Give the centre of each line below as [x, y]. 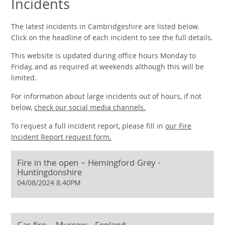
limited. [24, 79]
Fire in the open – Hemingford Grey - [89, 164]
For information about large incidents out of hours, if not [106, 97]
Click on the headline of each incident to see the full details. [112, 38]
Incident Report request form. [62, 138]
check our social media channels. [90, 108]
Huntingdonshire [50, 174]
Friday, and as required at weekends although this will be [108, 68]
